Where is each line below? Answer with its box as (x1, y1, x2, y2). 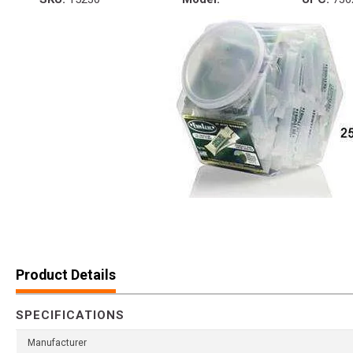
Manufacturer (28, 337, 87, 349)
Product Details (16, 266, 116, 284)
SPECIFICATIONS (16, 308, 124, 323)
